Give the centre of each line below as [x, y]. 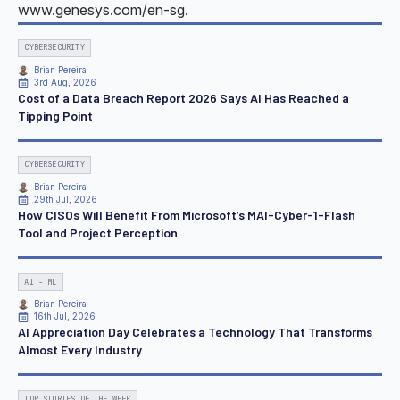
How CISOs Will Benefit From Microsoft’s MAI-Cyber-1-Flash [187, 214]
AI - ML [41, 282]
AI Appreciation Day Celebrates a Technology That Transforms [195, 332]
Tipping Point [55, 115]
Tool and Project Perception [98, 232]
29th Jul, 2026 [66, 199]
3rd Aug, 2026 [65, 82]
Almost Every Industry [80, 350]
